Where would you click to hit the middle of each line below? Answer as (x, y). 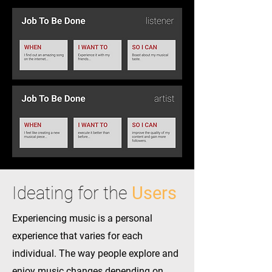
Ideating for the (70, 193)
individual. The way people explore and (95, 253)
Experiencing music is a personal (82, 218)
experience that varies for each (77, 236)
